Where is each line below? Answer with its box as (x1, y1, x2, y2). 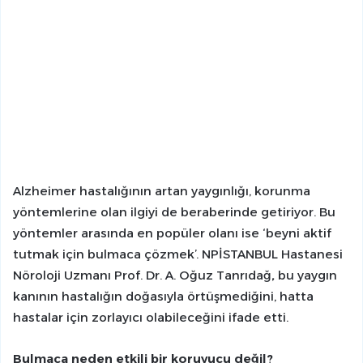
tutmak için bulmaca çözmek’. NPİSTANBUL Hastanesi (13, 246, 343, 263)
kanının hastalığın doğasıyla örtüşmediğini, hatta (13, 288, 314, 305)
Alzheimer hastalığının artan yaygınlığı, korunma (13, 183, 310, 199)
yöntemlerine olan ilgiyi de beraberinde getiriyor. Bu (13, 204, 335, 220)
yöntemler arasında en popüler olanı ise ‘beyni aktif (13, 225, 331, 241)
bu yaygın (275, 267, 337, 284)
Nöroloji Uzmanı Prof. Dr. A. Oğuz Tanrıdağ (13, 267, 271, 284)
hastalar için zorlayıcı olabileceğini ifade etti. (13, 310, 288, 326)
